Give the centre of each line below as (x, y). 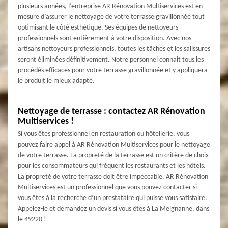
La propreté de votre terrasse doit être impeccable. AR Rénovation (113, 177)
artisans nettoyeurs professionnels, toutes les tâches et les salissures (114, 49)
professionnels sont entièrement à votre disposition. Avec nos (105, 38)
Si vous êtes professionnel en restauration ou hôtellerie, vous (104, 134)
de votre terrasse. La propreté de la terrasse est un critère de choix (113, 155)
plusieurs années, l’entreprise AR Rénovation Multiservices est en (110, 6)
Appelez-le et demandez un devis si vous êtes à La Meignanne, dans (113, 209)
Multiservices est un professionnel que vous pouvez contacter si (107, 187)
